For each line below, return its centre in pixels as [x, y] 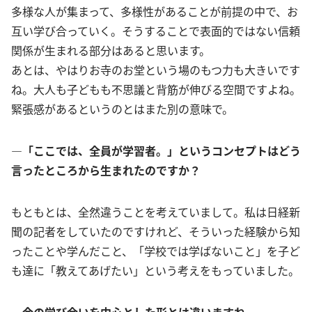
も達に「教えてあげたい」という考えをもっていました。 [155, 270]
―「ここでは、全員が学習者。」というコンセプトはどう [156, 150]
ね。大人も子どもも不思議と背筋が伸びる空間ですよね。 [156, 89]
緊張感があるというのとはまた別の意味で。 [122, 109]
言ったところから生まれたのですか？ [106, 170]
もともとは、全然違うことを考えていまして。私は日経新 [156, 212]
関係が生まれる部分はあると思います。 [111, 50]
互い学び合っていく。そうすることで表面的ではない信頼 [156, 31]
